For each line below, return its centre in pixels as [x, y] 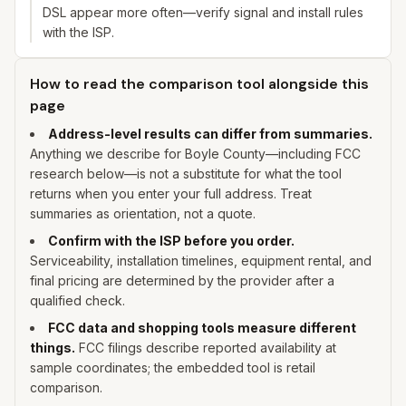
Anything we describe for [107, 154]
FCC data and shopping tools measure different [202, 328]
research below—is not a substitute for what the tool [186, 174]
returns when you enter [101, 193]
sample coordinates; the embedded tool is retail [173, 367]
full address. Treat [256, 193]
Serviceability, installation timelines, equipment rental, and [201, 261]
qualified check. [77, 300]
